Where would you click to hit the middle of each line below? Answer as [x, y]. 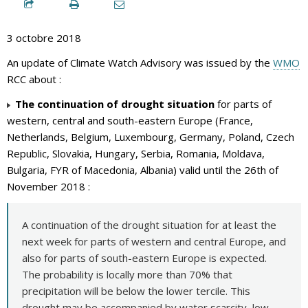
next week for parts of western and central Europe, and [154, 241]
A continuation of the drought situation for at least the [149, 224]
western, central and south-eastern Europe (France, [130, 120]
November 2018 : [48, 186]
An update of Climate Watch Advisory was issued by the [140, 62]
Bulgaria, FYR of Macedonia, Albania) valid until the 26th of [143, 169]
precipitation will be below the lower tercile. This [136, 290]
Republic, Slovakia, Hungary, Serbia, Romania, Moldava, [136, 153]
